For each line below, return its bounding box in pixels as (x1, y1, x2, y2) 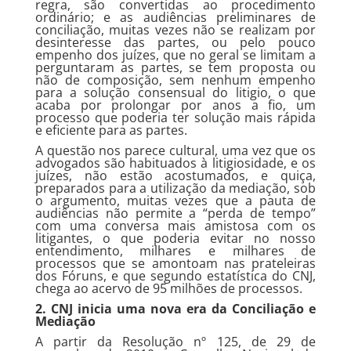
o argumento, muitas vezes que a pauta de (34, 192, 317, 209)
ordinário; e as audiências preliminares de (34, 9, 317, 26)
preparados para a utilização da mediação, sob (34, 179, 317, 197)
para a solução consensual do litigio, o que (34, 84, 317, 101)
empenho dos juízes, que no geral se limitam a (34, 46, 317, 63)
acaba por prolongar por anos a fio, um (34, 96, 317, 114)
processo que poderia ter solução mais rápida (34, 109, 317, 126)
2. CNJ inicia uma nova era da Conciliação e (34, 300, 317, 317)
